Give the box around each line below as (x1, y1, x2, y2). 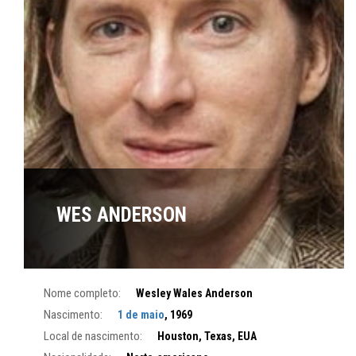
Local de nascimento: (44, 328, 142, 343)
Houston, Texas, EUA (157, 329, 257, 342)
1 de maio (118, 308, 164, 321)
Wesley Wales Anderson (136, 286, 253, 300)
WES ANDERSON (56, 203, 187, 226)
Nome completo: (44, 285, 121, 300)
